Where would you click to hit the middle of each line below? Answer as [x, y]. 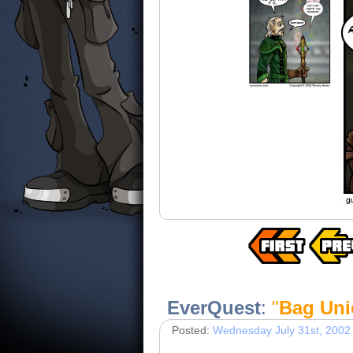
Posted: [192, 330]
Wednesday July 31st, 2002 [282, 330]
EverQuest [214, 308]
